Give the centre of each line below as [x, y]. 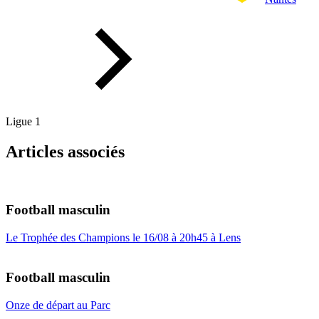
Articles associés [65, 152]
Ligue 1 [23, 122]
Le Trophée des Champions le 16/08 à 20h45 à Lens [123, 237]
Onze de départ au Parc [58, 305]
